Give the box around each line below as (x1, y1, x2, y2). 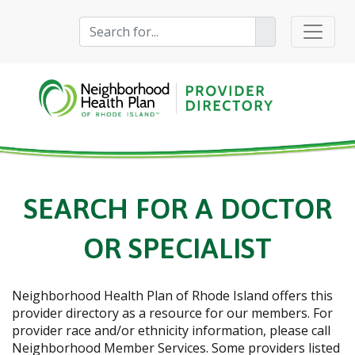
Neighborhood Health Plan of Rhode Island (12, 286, 272, 304)
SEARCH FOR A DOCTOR (23, 191, 332, 225)
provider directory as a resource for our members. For (12, 303, 333, 322)
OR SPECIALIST (83, 231, 272, 265)
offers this (272, 286, 333, 304)
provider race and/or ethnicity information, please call (12, 321, 330, 339)
